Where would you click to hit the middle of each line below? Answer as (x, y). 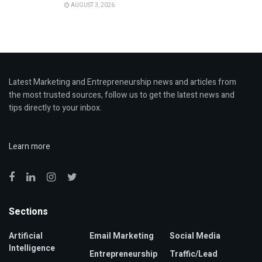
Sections (28, 212)
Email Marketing (121, 236)
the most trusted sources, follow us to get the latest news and (122, 95)
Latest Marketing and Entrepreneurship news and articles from (123, 82)
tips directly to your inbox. (55, 108)
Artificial (26, 236)
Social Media (195, 236)
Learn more (30, 147)
